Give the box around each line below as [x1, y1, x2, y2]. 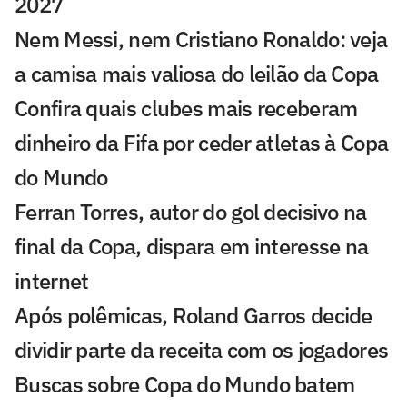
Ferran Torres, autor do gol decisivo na [15, 196, 367, 226]
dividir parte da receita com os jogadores [15, 334, 389, 364]
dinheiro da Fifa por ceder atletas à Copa [15, 127, 389, 157]
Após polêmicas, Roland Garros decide [15, 300, 372, 330]
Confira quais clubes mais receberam [15, 93, 358, 123]
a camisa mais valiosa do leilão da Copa [15, 58, 379, 88]
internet [15, 265, 89, 295]
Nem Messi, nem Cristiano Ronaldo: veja [15, 24, 388, 54]
